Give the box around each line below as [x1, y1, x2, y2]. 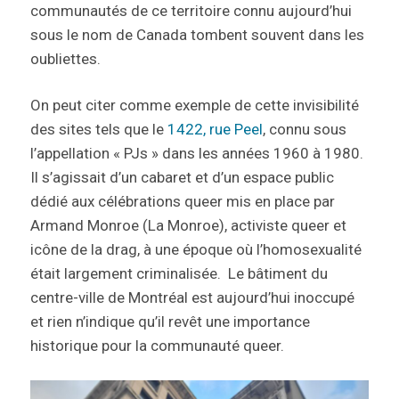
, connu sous [262, 119, 346, 138]
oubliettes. [29, 49, 101, 68]
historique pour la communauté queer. [29, 336, 284, 354]
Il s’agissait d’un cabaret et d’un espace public [29, 167, 334, 186]
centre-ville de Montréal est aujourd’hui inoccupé [29, 288, 354, 306]
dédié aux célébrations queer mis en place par [29, 191, 335, 210]
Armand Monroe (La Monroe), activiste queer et [29, 216, 346, 234]
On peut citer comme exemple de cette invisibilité [29, 95, 359, 114]
